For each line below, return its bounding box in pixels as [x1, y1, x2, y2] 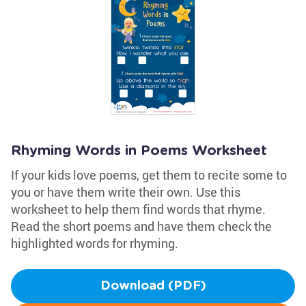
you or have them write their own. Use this [11, 184, 240, 200]
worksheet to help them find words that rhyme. [11, 201, 266, 217]
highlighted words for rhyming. [11, 235, 178, 251]
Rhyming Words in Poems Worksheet [11, 144, 267, 158]
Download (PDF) [100, 280, 206, 292]
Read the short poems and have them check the [11, 218, 272, 234]
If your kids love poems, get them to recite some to [11, 167, 287, 183]
